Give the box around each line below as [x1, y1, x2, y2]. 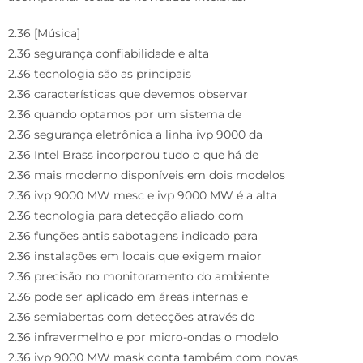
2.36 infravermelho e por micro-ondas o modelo [8, 330, 279, 345]
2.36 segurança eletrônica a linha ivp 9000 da [8, 127, 263, 143]
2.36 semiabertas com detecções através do [8, 310, 255, 325]
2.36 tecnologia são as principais [8, 66, 191, 82]
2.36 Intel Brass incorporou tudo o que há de [8, 147, 258, 163]
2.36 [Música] [8, 26, 80, 41]
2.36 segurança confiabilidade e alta [8, 46, 209, 62]
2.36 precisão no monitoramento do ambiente [8, 269, 269, 284]
